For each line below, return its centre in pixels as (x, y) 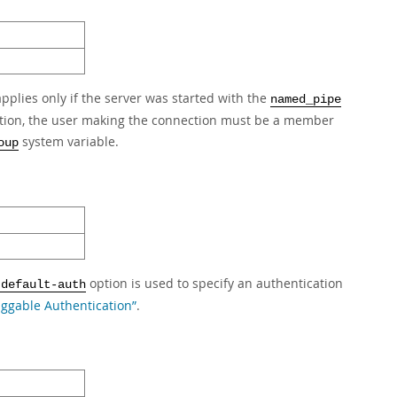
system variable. (69, 141)
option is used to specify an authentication (214, 283)
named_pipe (306, 100)
